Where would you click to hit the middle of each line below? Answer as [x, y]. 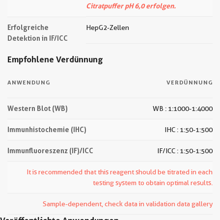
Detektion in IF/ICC [38, 38]
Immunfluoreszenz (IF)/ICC [50, 151]
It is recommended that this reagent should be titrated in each [120, 172]
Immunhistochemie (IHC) [47, 129]
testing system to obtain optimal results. [153, 183]
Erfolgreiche [28, 27]
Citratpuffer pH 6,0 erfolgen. [131, 6]
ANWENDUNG [29, 82]
